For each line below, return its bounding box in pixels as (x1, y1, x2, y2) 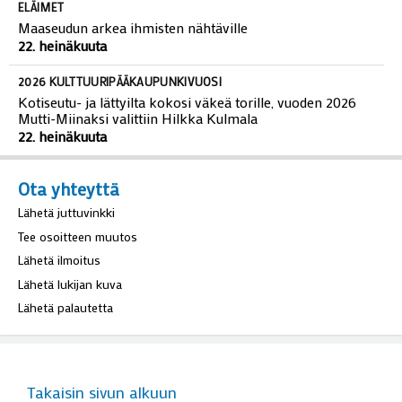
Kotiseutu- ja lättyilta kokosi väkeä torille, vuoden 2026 (18, 126, 356, 145)
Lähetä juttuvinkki (18, 238, 115, 255)
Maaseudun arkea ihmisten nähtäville (18, 51, 248, 71)
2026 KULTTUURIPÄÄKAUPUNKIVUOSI (18, 107, 222, 123)
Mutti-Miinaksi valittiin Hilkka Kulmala (18, 142, 258, 162)
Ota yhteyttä (18, 211, 119, 234)
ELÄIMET (18, 32, 65, 48)
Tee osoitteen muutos (18, 261, 137, 279)
